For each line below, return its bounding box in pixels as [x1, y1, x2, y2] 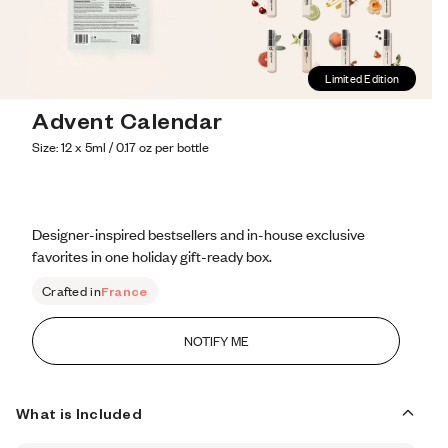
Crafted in [42, 283, 101, 299]
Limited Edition [325, 71, 399, 86]
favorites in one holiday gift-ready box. [32, 247, 272, 265]
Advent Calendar [32, 105, 223, 134]
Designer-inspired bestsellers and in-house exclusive [32, 225, 365, 243]
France [100, 283, 148, 299]
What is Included [16, 404, 143, 422]
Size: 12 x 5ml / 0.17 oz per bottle [32, 139, 209, 155]
